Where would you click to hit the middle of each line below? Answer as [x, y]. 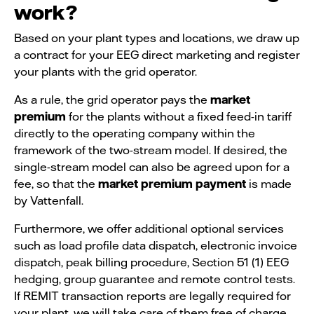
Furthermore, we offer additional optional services [149, 228]
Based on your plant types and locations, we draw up [157, 37]
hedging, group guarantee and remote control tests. [155, 278]
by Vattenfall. [49, 200]
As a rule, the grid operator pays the [112, 99]
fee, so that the [56, 183]
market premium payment [172, 183]
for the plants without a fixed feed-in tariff [179, 116]
